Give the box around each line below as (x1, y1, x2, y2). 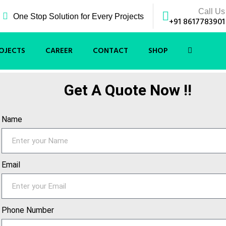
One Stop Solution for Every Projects (13, 12, 144, 21)
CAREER (45, 45, 73, 57)
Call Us (198, 7, 225, 16)
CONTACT (93, 45, 128, 57)
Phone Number (2, 205, 54, 215)
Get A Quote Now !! (64, 81, 192, 99)
